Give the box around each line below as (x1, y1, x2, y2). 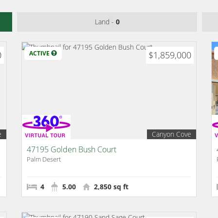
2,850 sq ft (92, 182, 128, 191)
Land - (94, 17, 116, 26)
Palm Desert (27, 155, 61, 163)
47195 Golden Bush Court (27, 144, 116, 155)
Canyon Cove (152, 129, 191, 139)
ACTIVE (29, 49, 51, 57)
